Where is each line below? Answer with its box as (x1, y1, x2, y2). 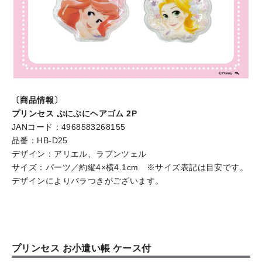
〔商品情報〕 (12, 95, 63, 105)
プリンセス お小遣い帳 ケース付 (12, 243, 151, 254)
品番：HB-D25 (12, 136, 68, 146)
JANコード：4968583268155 (12, 122, 126, 132)
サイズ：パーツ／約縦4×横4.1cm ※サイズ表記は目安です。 (12, 163, 249, 173)
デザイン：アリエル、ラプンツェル (12, 149, 147, 159)
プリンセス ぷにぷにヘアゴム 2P (12, 109, 137, 119)
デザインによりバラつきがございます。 (12, 176, 164, 186)
